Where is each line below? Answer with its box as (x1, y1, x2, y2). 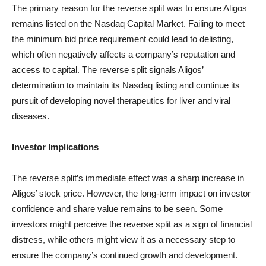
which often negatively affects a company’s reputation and (12, 49, 235, 59)
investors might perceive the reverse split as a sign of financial (12, 219, 252, 229)
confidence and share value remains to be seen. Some (12, 204, 223, 214)
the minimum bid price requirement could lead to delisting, (12, 34, 233, 44)
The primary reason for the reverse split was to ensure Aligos (12, 3, 247, 13)
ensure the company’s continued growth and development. (12, 250, 237, 260)
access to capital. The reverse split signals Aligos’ (12, 65, 203, 75)
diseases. (12, 111, 49, 121)
